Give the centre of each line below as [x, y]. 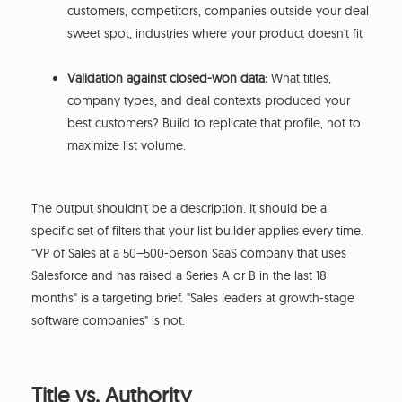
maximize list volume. [127, 146]
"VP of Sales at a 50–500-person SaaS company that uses [189, 253]
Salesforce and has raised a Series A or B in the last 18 [179, 276]
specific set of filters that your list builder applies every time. [198, 231]
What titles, [300, 79]
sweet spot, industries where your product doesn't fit [215, 34]
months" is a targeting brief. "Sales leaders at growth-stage [193, 298]
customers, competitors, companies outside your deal [218, 11]
